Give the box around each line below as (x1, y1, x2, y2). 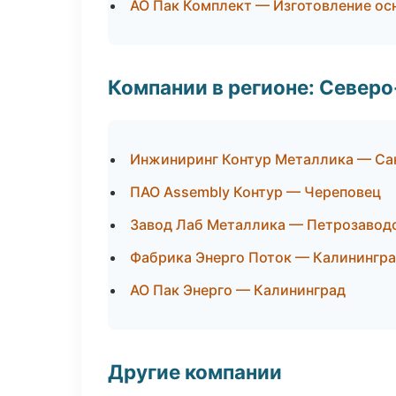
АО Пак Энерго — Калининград (130, 281, 346, 299)
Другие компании (108, 360, 282, 384)
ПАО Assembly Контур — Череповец (130, 183, 381, 201)
